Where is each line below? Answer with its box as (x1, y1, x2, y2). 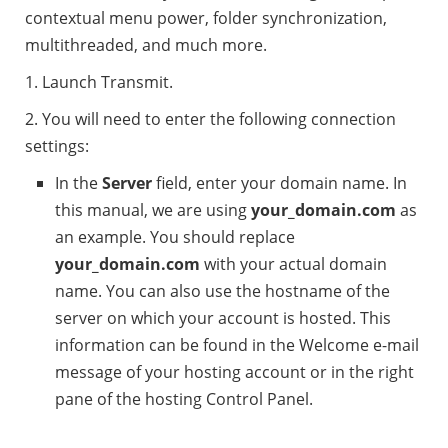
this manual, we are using (55, 199, 251, 221)
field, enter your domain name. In (152, 172, 407, 194)
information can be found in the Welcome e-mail (55, 334, 419, 356)
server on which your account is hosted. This (55, 307, 391, 329)
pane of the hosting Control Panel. (55, 388, 313, 410)
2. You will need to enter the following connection (25, 108, 396, 130)
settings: (25, 135, 89, 157)
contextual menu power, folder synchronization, (25, 7, 387, 29)
